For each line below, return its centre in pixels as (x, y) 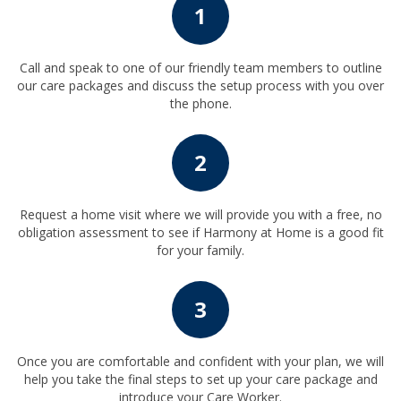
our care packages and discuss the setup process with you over (200, 86)
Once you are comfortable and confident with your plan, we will (200, 362)
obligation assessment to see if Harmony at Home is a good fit (200, 233)
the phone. (200, 104)
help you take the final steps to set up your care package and (200, 380)
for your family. (200, 251)
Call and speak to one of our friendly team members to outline (200, 68)
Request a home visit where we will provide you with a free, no (200, 215)
